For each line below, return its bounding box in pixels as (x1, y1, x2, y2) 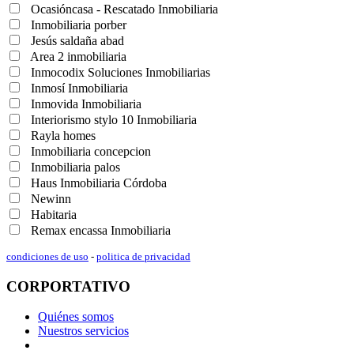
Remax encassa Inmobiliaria (28, 223, 171, 237)
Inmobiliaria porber (28, 17, 126, 32)
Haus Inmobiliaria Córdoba (28, 175, 167, 190)
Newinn (28, 191, 71, 205)
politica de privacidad (96, 250, 190, 262)
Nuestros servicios (38, 324, 129, 338)
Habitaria (28, 207, 77, 221)
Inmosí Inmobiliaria (28, 81, 128, 95)
